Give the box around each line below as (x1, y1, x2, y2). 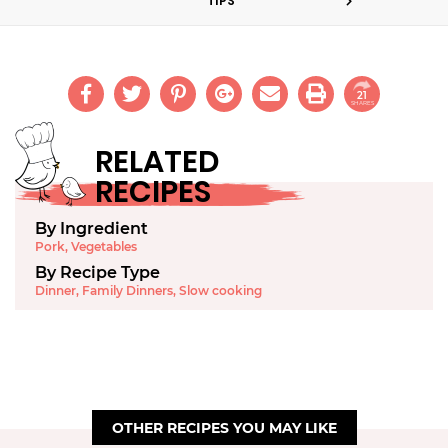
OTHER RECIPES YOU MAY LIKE (111, 418, 337, 437)
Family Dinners (82, 282, 173, 298)
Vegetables (71, 238, 137, 254)
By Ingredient (35, 218, 148, 238)
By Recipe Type (35, 262, 160, 282)
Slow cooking (179, 282, 262, 298)
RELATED (95, 140, 220, 183)
